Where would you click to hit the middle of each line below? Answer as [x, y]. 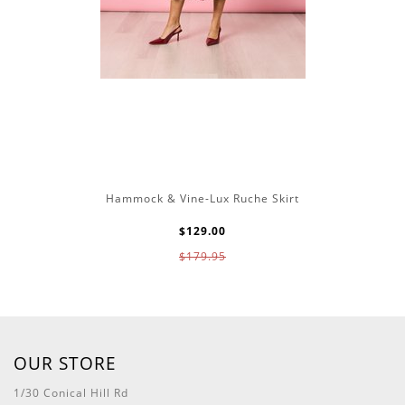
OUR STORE [65, 363]
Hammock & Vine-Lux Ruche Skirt [202, 198]
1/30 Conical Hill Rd [71, 392]
